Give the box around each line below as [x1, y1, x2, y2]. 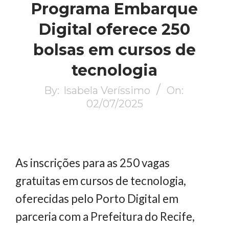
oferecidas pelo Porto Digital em [15, 191, 178, 205]
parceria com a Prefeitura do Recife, [15, 209, 195, 223]
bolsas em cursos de [33, 40, 196, 59]
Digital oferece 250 [39, 19, 190, 39]
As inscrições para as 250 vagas [15, 155, 170, 170]
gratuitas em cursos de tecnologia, [15, 173, 186, 188]
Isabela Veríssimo [63, 84, 150, 97]
